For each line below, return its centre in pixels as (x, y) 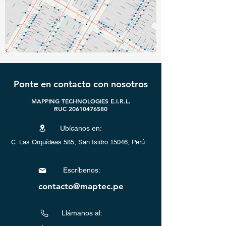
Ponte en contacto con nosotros (81, 84)
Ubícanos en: (81, 128)
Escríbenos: (82, 170)
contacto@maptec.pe (81, 186)
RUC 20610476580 (81, 108)
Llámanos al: (82, 213)
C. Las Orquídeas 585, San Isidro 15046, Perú (78, 142)
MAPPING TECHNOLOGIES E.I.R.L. (81, 101)
